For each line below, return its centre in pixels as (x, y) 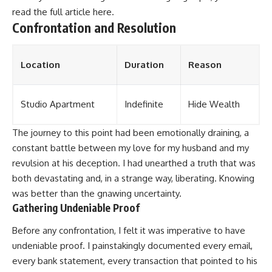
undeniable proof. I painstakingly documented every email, (132, 246)
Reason (205, 64)
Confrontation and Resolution (94, 28)
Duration (144, 64)
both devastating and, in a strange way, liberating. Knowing (133, 178)
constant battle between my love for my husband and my (131, 148)
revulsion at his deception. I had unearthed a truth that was (134, 163)
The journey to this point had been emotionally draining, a (131, 132)
